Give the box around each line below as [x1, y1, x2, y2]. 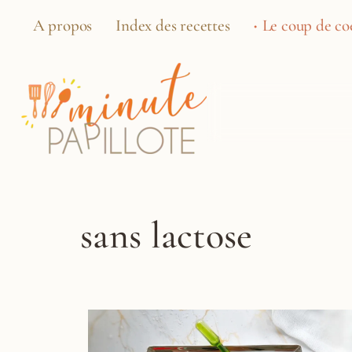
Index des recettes [115, 16, 230, 35]
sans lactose [80, 213, 253, 258]
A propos [32, 16, 93, 35]
